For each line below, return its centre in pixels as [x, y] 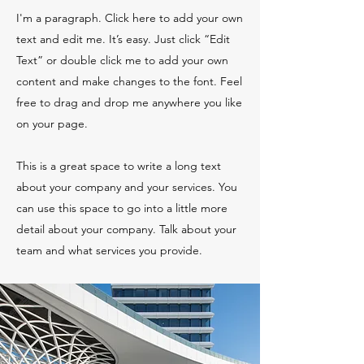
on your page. [52, 123]
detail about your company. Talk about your [126, 229]
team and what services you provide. [109, 250]
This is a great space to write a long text [119, 166]
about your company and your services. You [127, 187]
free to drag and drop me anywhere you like [129, 102]
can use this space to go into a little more [122, 208]
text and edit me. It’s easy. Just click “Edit [123, 39]
